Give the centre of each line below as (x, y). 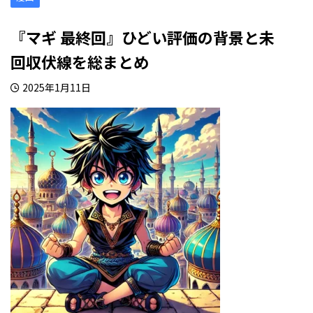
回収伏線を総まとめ (80, 61)
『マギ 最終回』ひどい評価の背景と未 (143, 37)
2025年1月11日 (57, 87)
